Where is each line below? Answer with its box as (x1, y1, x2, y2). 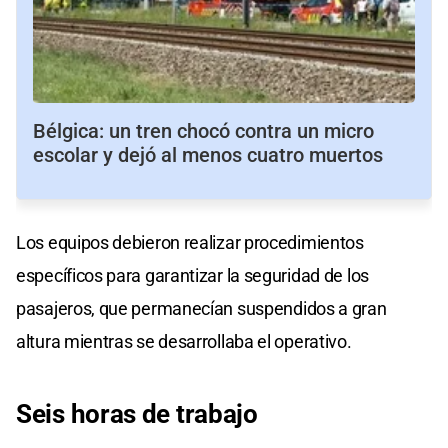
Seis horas (16, 398, 136, 429)
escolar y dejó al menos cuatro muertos (33, 142, 383, 167)
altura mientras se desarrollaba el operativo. (16, 330, 352, 352)
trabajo (175, 398, 258, 429)
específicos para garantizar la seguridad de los (16, 264, 369, 286)
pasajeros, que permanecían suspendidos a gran (16, 297, 387, 319)
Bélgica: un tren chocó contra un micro (33, 118, 374, 143)
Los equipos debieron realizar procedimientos (16, 231, 364, 253)
